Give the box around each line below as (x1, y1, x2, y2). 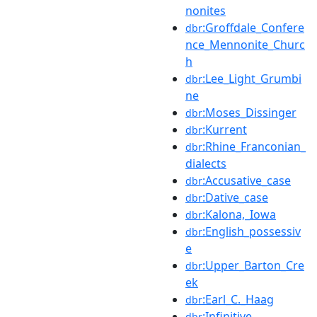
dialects (185, 155, 226, 171)
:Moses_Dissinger (202, 104, 296, 120)
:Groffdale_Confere (202, 19, 304, 35)
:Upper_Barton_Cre (202, 257, 304, 273)
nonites (185, 2, 226, 18)
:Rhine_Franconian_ (202, 138, 306, 154)
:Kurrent (202, 121, 247, 137)
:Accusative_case (202, 172, 291, 188)
